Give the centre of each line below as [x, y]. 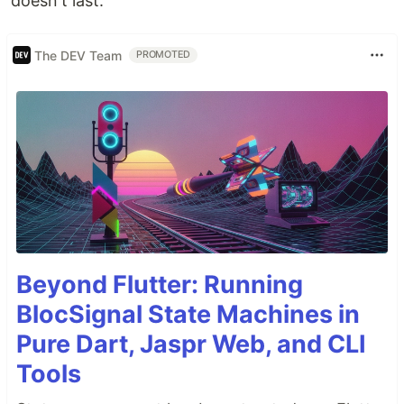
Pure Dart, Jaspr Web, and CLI [191, 344]
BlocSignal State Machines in [188, 315]
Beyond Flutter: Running [160, 285]
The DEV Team [78, 55]
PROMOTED [164, 55]
